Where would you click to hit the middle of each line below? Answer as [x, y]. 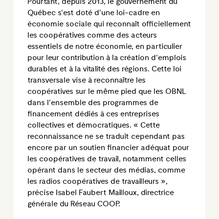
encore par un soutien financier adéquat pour [108, 148]
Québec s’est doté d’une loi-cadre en [94, 13]
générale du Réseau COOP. [74, 204]
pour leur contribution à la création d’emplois [107, 58]
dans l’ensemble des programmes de [93, 103]
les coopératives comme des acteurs [92, 35]
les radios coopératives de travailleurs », [98, 182]
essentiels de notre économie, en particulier [105, 47]
